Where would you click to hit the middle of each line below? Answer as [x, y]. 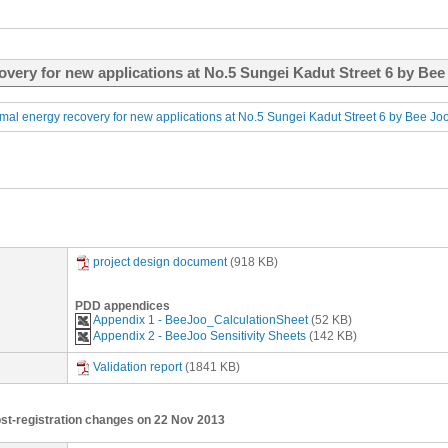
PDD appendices [122, 306]
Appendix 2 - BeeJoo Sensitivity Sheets [199, 336]
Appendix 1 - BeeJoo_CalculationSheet [200, 320]
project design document [160, 262]
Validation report [137, 367]
